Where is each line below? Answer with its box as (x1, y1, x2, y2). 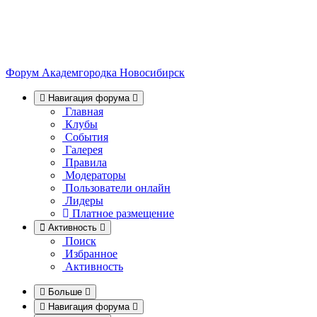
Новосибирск (120, 66, 185, 79)
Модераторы (65, 168, 126, 181)
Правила (65, 156, 107, 168)
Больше (48, 286, 82, 297)
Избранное (65, 247, 117, 260)
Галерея (65, 143, 103, 156)
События (65, 130, 108, 143)
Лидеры (65, 194, 103, 207)
